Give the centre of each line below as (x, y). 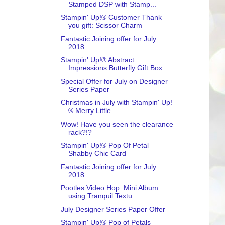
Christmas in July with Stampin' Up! (116, 102)
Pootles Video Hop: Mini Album (109, 188)
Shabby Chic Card (97, 153)
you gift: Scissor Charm (105, 25)
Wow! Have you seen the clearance (117, 124)
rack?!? (80, 132)
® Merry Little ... (93, 110)
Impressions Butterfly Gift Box (115, 68)
